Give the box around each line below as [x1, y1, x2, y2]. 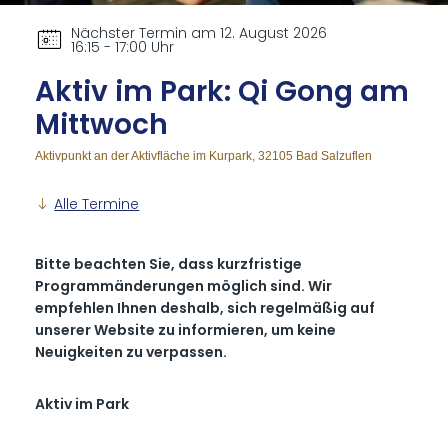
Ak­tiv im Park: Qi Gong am [35, 72, 410, 112]
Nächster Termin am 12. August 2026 [71, 22, 328, 43]
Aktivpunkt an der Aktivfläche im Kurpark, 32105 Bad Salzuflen [35, 149, 373, 164]
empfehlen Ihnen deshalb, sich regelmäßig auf [35, 298, 376, 319]
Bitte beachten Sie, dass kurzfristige [35, 254, 303, 275]
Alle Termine [54, 194, 140, 215]
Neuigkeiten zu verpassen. [35, 342, 228, 363]
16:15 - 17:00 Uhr [71, 36, 175, 57]
